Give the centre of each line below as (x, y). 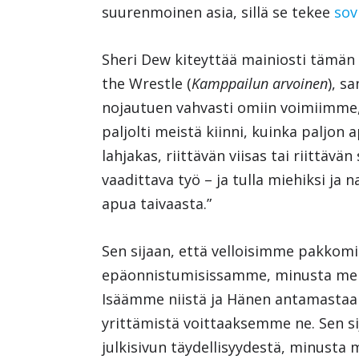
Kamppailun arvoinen (260, 84)
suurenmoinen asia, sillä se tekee (218, 12)
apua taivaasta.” (157, 204)
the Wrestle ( (147, 84)
